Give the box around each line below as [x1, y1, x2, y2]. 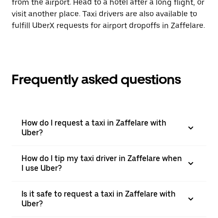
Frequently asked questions [12, 71, 181, 88]
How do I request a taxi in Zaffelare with [21, 118, 166, 127]
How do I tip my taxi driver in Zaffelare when [21, 154, 182, 163]
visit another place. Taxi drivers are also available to [12, 9, 197, 18]
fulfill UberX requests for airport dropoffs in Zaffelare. [12, 21, 205, 30]
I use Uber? [21, 163, 62, 173]
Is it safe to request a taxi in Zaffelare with [21, 189, 176, 199]
